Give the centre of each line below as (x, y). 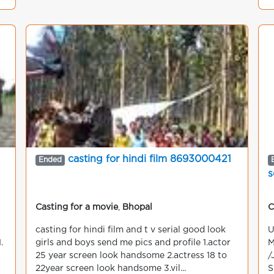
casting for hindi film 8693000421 (149, 159)
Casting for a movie (77, 207)
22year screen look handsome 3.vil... (111, 268)
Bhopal (137, 207)
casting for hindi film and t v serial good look (131, 230)
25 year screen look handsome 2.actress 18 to (131, 256)
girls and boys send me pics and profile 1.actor (133, 243)
